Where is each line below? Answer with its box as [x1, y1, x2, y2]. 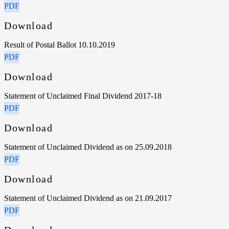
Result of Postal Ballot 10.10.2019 [4, 40, 115, 49]
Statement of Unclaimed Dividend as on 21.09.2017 [4, 193, 172, 202]
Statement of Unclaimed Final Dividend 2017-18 [4, 91, 162, 100]
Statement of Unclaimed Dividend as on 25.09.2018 [4, 142, 172, 151]
